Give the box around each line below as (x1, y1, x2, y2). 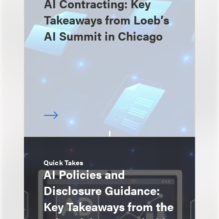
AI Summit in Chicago (44, 27, 163, 44)
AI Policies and (44, 166, 125, 182)
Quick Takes (44, 157, 84, 167)
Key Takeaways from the (44, 198, 174, 215)
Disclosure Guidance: (44, 182, 160, 198)
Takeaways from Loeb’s (44, 11, 169, 28)
